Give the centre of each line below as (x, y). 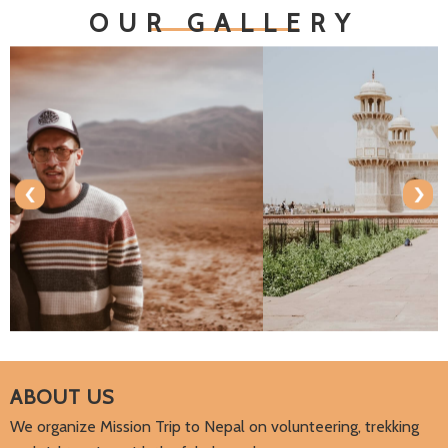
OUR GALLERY (224, 22)
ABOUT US (62, 397)
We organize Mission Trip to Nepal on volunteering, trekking (214, 427)
